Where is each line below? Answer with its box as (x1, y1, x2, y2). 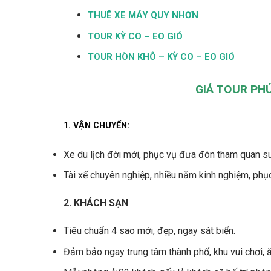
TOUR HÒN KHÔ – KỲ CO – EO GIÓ (88, 51, 235, 63)
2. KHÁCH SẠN (64, 197, 128, 209)
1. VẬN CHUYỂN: (64, 120, 129, 131)
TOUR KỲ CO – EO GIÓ (88, 30, 183, 42)
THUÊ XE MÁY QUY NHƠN (88, 10, 198, 21)
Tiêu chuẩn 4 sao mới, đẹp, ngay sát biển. (64, 225, 235, 237)
